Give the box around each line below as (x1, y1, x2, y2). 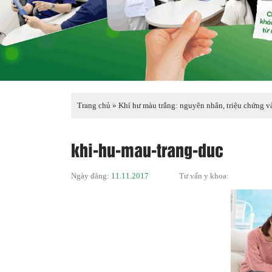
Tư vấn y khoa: (179, 171, 229, 180)
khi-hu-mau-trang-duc (71, 137, 223, 161)
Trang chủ (77, 101, 110, 110)
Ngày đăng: (71, 171, 111, 180)
